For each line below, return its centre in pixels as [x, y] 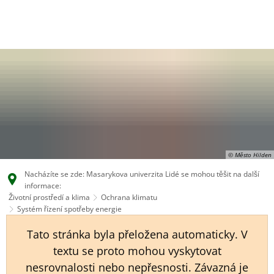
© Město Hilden [250, 155]
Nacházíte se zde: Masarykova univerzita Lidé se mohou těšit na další [142, 174]
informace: [43, 186]
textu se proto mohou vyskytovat [137, 251]
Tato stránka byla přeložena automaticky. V [137, 234]
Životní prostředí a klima [49, 197]
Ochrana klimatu [129, 197]
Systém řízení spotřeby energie [69, 209]
